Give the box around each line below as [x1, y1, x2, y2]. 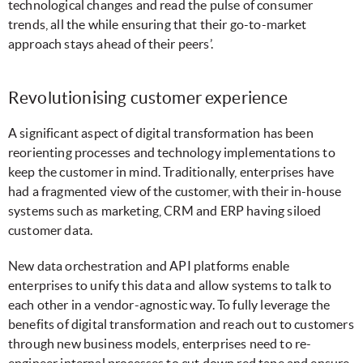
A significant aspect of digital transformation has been [8, 125, 314, 140]
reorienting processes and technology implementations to [8, 144, 335, 160]
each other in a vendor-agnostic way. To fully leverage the [8, 297, 331, 312]
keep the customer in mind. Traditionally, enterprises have [8, 164, 335, 179]
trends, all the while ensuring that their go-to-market [8, 17, 307, 32]
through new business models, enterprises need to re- [8, 335, 312, 351]
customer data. [8, 222, 93, 237]
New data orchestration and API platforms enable [8, 258, 290, 273]
